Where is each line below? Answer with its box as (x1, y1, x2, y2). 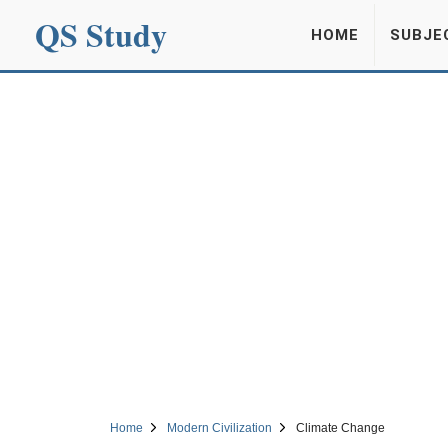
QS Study (35, 11, 167, 58)
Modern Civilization (166, 421, 272, 435)
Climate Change (295, 421, 385, 435)
